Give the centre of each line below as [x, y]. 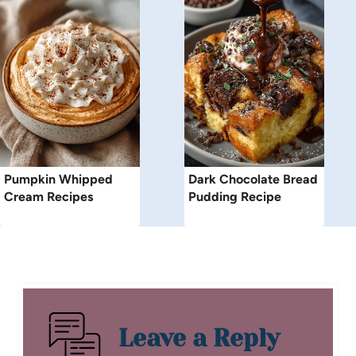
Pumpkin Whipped [58, 179]
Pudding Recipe [235, 196]
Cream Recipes [48, 196]
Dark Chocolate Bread [253, 179]
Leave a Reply [199, 338]
